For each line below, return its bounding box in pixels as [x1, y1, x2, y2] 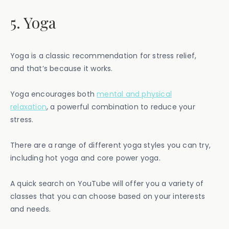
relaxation [10, 101, 47, 112]
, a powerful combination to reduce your [47, 101, 195, 112]
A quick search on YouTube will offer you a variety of [10, 178, 204, 189]
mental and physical [97, 88, 172, 99]
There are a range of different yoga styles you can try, [10, 140, 211, 150]
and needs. [10, 203, 51, 214]
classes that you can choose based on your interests [10, 191, 205, 201]
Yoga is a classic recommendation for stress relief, [10, 50, 197, 61]
